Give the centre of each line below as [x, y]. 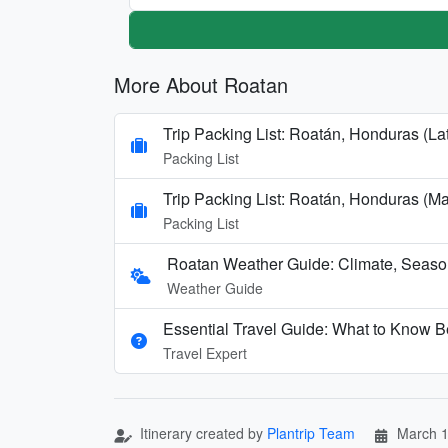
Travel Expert [205, 352]
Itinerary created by [201, 432]
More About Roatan [201, 84]
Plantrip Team [311, 432]
